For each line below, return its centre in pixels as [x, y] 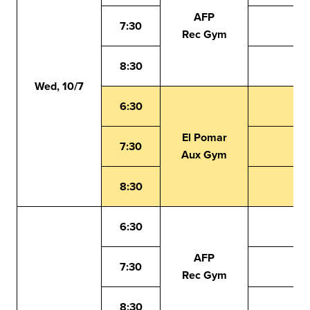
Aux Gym [204, 155]
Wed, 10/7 [59, 86]
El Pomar [204, 137]
